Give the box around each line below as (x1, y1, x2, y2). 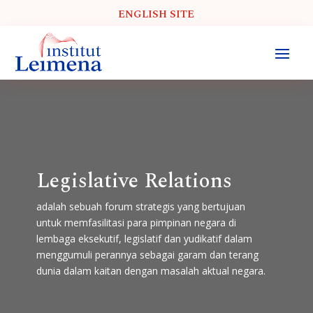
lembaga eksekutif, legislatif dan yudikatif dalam (36, 231, 252, 245)
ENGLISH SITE (118, 6, 195, 22)
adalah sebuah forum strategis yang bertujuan (36, 199, 245, 213)
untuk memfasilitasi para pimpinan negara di (36, 215, 236, 229)
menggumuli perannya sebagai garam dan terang (36, 247, 259, 261)
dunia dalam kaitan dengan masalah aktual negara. (36, 263, 265, 277)
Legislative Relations (36, 164, 232, 197)
